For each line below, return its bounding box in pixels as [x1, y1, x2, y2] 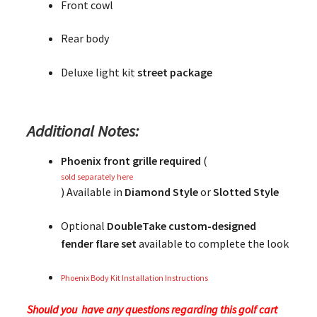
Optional [60, 218, 107, 233]
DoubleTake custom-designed [106, 218, 256, 233]
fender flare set [60, 236, 137, 250]
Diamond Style [124, 185, 198, 199]
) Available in [60, 185, 125, 199]
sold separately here [60, 171, 133, 182]
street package [137, 64, 212, 79]
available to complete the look [136, 236, 289, 250]
